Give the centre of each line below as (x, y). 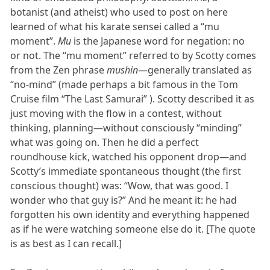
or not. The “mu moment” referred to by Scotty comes (133, 55)
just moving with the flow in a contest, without (116, 113)
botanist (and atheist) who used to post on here (119, 12)
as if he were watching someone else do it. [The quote (133, 229)
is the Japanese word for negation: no (158, 41)
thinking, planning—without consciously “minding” (126, 127)
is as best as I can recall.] (66, 243)
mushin (123, 70)
